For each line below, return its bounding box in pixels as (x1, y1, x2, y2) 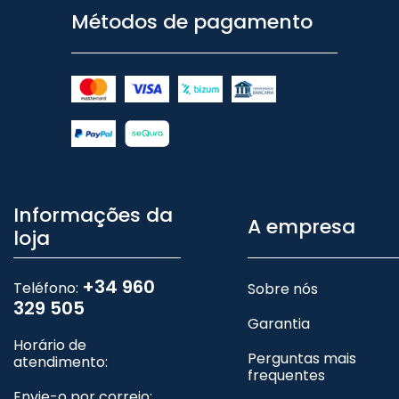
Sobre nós (247, 279, 318, 300)
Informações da (13, 201, 173, 230)
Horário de (13, 335, 86, 356)
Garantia (247, 313, 310, 335)
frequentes (247, 365, 325, 387)
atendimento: (13, 352, 108, 373)
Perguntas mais (247, 348, 356, 370)
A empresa (247, 213, 355, 241)
